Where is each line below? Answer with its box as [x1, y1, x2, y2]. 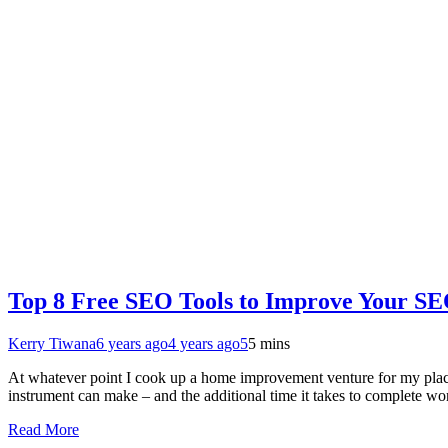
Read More [8, 421, 79, 439]
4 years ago [168, 335, 240, 353]
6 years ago [96, 335, 168, 353]
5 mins [248, 335, 290, 353]
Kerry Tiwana [8, 335, 96, 353]
